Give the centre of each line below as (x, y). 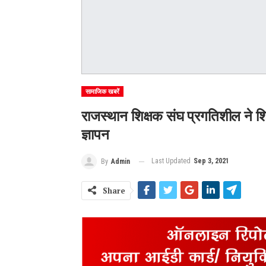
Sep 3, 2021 (211, 161)
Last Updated (172, 161)
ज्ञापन (95, 135)
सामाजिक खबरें (102, 92)
